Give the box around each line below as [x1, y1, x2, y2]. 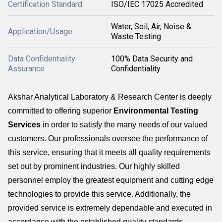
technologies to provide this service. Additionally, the [8, 190, 191, 198]
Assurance [8, 64, 45, 73]
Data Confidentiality [8, 54, 75, 63]
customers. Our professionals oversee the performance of [8, 134, 208, 143]
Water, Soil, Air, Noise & [111, 22, 191, 31]
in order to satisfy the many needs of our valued [41, 120, 208, 129]
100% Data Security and [111, 54, 193, 63]
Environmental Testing [113, 107, 198, 115]
